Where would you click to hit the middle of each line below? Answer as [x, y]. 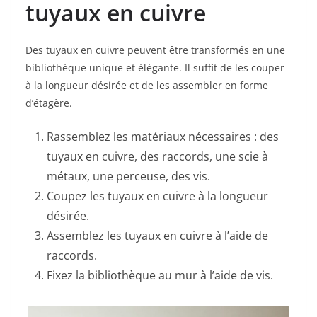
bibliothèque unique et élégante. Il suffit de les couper [155, 67]
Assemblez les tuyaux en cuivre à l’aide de [157, 235]
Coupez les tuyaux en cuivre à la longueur [157, 196]
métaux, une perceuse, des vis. [128, 176]
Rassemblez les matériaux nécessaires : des [163, 136]
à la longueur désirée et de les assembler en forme [147, 85]
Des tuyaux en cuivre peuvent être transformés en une [155, 50]
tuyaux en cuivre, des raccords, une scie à [157, 156]
